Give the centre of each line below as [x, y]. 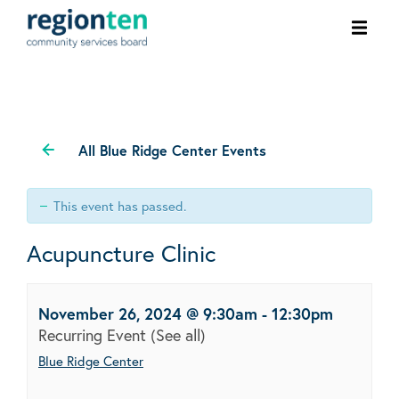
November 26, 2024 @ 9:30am [148, 313]
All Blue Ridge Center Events [172, 150]
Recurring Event [94, 334]
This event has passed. [120, 205]
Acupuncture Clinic [121, 252]
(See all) [178, 334]
